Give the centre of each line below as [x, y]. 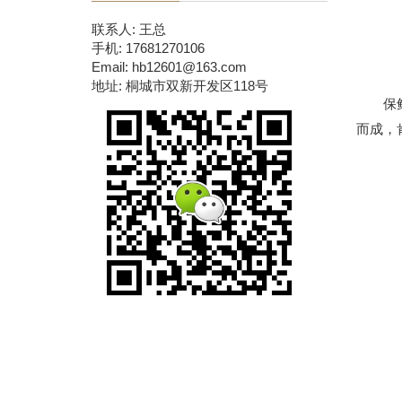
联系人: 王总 [129, 29]
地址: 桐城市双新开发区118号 [180, 86]
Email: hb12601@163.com [169, 67]
